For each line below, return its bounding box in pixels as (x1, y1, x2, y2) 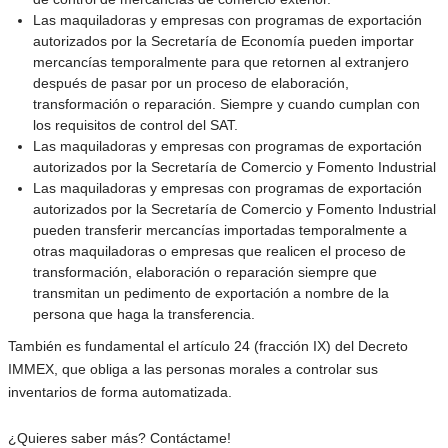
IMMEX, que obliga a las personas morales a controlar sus (8, 361, 378, 377)
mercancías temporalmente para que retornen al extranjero (33, 53, 409, 70)
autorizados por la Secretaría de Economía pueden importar (33, 32, 414, 49)
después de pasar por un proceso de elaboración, (33, 74, 349, 91)
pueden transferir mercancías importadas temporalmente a (33, 221, 407, 238)
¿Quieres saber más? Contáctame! (8, 430, 231, 446)
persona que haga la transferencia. (33, 305, 255, 322)
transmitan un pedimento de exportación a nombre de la (33, 284, 389, 301)
